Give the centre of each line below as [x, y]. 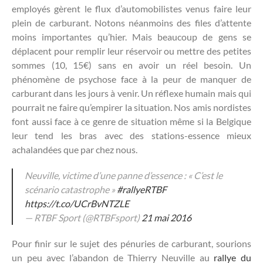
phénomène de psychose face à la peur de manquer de [131, 79]
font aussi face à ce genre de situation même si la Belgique [131, 121]
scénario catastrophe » [71, 189]
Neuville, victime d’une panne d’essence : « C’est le [124, 175]
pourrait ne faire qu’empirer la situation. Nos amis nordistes [131, 107]
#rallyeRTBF [142, 189]
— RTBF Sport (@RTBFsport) [83, 217]
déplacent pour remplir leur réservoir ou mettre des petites [131, 50]
